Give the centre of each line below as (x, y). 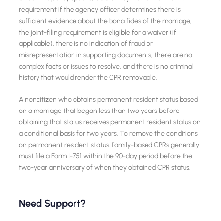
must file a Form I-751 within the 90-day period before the (106, 156)
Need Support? (53, 203)
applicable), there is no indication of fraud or (86, 44)
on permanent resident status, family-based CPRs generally (109, 145)
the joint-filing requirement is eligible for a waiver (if (98, 33)
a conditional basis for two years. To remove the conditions (109, 134)
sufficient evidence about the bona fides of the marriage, (106, 21)
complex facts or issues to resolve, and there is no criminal (107, 67)
